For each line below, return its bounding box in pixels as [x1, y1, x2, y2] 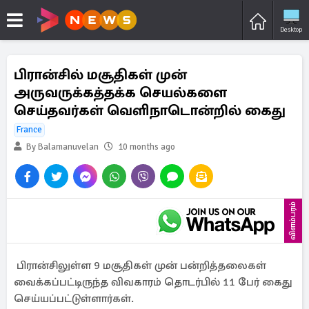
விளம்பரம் [288, 201, 298, 240]
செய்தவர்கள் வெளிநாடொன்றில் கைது [14, 101, 286, 119]
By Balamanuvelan [24, 141, 99, 152]
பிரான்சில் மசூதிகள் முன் [14, 66, 187, 83]
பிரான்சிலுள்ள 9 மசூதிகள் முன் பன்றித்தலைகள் [14, 259, 266, 272]
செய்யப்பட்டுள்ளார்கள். [14, 292, 134, 306]
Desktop [280, 25, 302, 34]
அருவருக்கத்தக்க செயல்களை [14, 83, 227, 101]
